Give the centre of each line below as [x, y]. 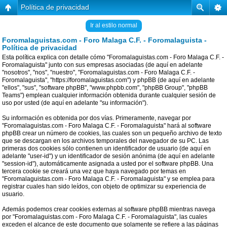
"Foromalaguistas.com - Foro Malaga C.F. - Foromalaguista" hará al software [107, 126]
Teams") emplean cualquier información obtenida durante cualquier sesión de [109, 95]
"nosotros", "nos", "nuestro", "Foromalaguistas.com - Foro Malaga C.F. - [99, 72]
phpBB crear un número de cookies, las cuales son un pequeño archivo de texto [112, 133]
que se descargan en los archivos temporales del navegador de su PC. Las [105, 141]
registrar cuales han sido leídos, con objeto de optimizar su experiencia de [104, 186]
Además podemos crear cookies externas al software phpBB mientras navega [109, 209]
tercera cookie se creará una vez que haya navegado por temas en [94, 171]
